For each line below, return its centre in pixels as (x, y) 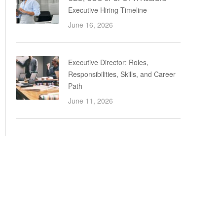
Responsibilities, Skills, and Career (122, 74)
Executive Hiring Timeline (108, 10)
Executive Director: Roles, (108, 62)
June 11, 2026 (91, 101)
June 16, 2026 (91, 25)
